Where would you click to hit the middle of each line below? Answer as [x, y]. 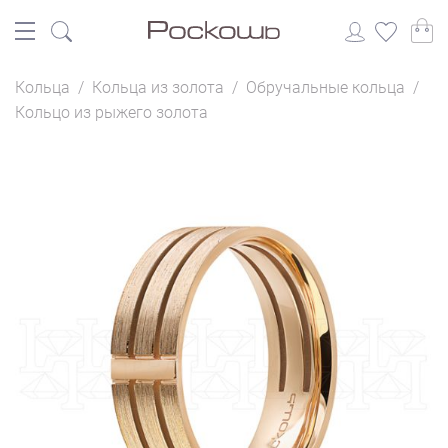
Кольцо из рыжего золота [111, 112]
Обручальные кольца [325, 87]
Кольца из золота [158, 87]
